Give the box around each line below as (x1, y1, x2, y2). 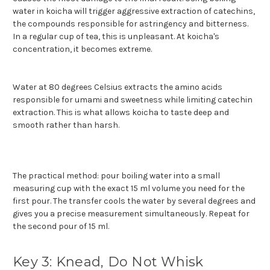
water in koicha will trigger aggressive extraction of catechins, (13, 5, 255, 16)
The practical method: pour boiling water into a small (13, 170, 220, 181)
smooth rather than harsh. (13, 119, 119, 130)
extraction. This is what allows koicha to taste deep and (13, 107, 229, 118)
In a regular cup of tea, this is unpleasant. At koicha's (13, 31, 219, 42)
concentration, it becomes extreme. (13, 43, 152, 54)
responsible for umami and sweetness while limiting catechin (13, 94, 253, 105)
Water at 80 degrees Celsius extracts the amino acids (13, 81, 222, 92)
